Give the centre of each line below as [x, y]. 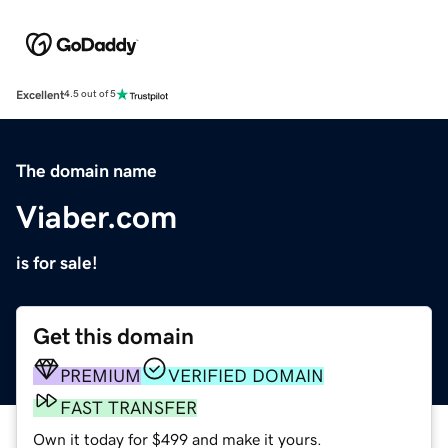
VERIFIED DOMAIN [246, 375]
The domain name [86, 170]
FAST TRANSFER [128, 407]
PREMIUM [100, 375]
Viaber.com [96, 216]
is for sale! [57, 262]
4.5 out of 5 [90, 94]
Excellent [40, 94]
